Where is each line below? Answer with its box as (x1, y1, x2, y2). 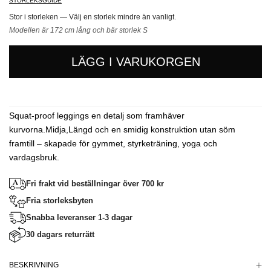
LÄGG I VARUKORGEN (71, 55, 200, 68)
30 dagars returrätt (26, 230, 94, 239)
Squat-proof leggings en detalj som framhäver (9, 111, 184, 120)
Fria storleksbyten (26, 196, 93, 205)
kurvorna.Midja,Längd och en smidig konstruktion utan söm (9, 125, 235, 134)
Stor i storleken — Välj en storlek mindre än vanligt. (9, 13, 176, 21)
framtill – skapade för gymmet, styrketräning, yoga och (9, 139, 217, 148)
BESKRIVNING (9, 261, 59, 269)
